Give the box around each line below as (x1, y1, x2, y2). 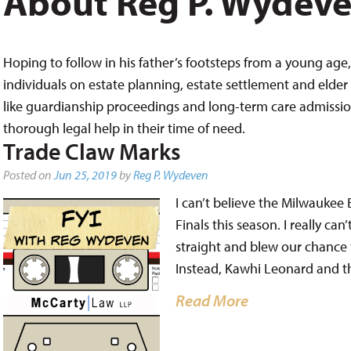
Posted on (2, 167, 54, 183)
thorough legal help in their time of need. (2, 119, 245, 137)
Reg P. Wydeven (132, 167, 208, 183)
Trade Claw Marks (2, 136, 181, 166)
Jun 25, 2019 (53, 167, 117, 183)
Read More (175, 289, 248, 310)
